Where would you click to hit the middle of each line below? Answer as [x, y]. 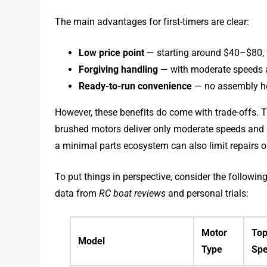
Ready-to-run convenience [136, 86]
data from [77, 194]
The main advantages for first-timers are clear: [152, 22]
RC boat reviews [133, 194]
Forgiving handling [119, 70]
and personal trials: [207, 194]
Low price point [112, 53]
